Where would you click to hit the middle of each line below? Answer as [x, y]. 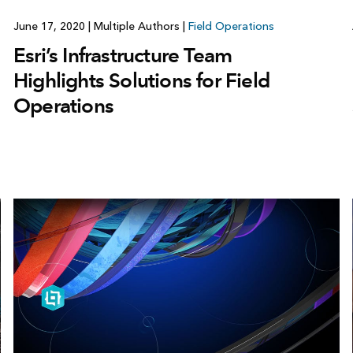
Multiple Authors [136, 26]
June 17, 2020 [50, 26]
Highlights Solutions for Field [141, 80]
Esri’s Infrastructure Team [123, 55]
